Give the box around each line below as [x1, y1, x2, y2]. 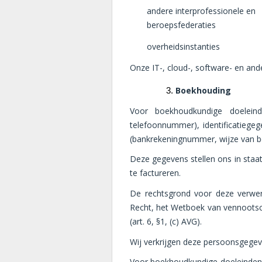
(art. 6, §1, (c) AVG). [130, 216, 202, 227]
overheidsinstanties [147, 41, 220, 53]
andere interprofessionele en [147, 5, 256, 17]
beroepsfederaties [147, 19, 216, 31]
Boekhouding [175, 85, 231, 96]
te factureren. [130, 167, 181, 179]
